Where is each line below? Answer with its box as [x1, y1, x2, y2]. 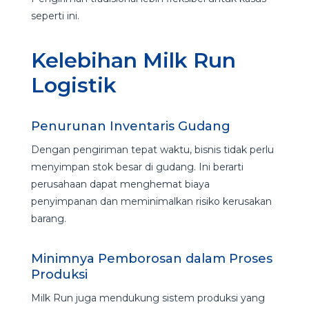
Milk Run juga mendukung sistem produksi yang [30, 291, 265, 304]
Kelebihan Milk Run [30, 47, 236, 73]
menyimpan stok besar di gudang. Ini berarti [30, 160, 243, 173]
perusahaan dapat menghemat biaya [30, 177, 210, 190]
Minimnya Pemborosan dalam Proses [30, 250, 272, 266]
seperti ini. [30, 9, 82, 22]
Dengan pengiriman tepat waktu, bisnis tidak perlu [30, 143, 274, 156]
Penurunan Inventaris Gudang [30, 118, 234, 134]
